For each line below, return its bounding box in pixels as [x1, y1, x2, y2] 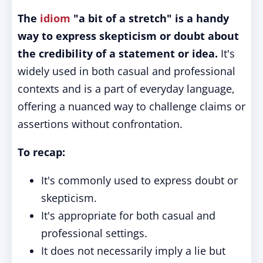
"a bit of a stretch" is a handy [70, 11, 229, 25]
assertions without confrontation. [18, 117, 183, 131]
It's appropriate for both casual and [41, 208, 215, 222]
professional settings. [41, 226, 147, 240]
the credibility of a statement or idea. [18, 46, 218, 60]
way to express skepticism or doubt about [18, 29, 239, 43]
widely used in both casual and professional [18, 64, 235, 78]
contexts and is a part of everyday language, [18, 82, 235, 96]
